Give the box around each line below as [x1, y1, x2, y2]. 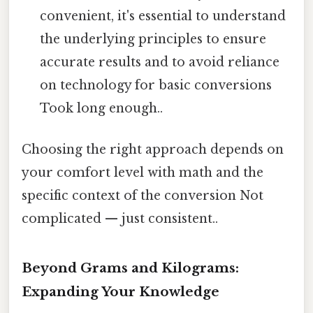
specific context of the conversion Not [22, 188, 263, 204]
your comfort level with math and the [22, 165, 263, 181]
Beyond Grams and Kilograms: [22, 260, 239, 277]
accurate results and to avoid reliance [40, 54, 280, 71]
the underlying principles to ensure [40, 31, 267, 48]
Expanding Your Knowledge [22, 284, 219, 300]
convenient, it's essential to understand [40, 8, 286, 24]
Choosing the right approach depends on [22, 142, 284, 158]
